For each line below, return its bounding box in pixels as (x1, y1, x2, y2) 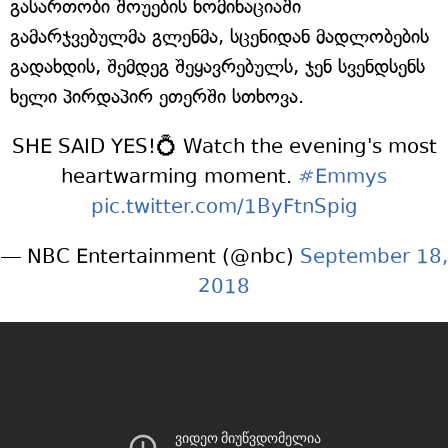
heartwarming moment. (61, 165, 298, 188)
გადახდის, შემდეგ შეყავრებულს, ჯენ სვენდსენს (10, 55, 425, 78)
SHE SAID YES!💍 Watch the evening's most (11, 135, 437, 158)
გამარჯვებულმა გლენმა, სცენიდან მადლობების (10, 25, 429, 48)
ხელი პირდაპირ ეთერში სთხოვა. (10, 85, 304, 108)
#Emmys (298, 165, 387, 188)
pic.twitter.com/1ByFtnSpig (90, 195, 358, 218)
